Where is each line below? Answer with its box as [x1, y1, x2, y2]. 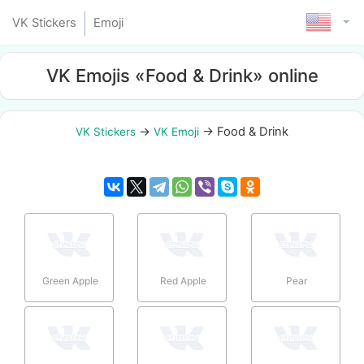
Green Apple [41, 274, 98, 287]
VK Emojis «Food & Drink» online [45, 65, 318, 86]
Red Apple [159, 274, 206, 287]
